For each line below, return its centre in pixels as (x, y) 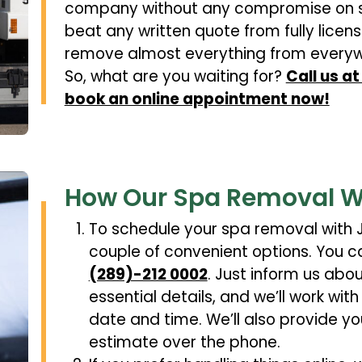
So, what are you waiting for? (175, 76)
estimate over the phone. (184, 343)
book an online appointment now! (197, 99)
